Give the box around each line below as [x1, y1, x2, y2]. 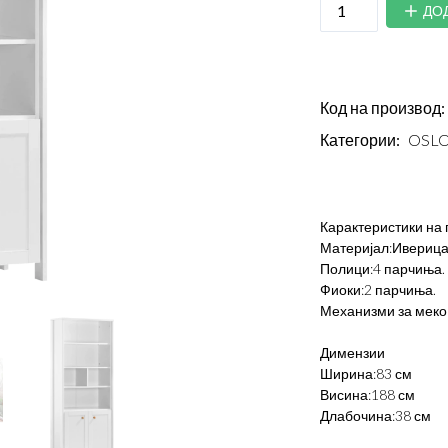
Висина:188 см [320, 386, 415, 404]
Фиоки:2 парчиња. [320, 281, 436, 299]
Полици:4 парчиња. [320, 260, 445, 278]
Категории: [320, 130, 400, 150]
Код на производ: [320, 98, 445, 118]
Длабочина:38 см [320, 407, 431, 425]
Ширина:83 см [320, 365, 412, 383]
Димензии [320, 344, 385, 362]
